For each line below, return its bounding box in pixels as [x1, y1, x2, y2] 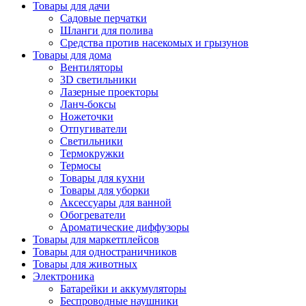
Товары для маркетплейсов [33, 233, 159, 245]
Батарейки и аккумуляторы [60, 282, 186, 294]
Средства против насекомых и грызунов [60, 36, 249, 48]
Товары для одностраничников [33, 245, 177, 258]
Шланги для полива [60, 24, 153, 36]
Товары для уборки [60, 184, 150, 196]
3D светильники [60, 73, 137, 85]
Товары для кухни [60, 171, 145, 184]
